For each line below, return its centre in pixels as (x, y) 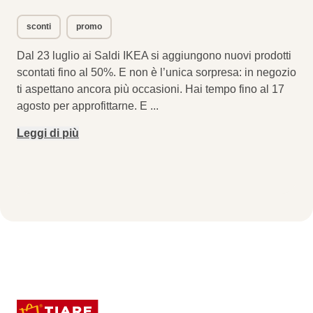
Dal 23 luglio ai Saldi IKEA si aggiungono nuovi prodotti (154, 56)
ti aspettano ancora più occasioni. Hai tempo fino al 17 (151, 89)
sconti (39, 27)
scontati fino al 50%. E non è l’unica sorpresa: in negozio (156, 73)
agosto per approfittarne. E (83, 106)
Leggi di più (48, 133)
